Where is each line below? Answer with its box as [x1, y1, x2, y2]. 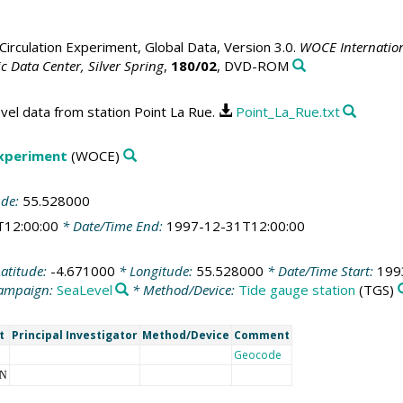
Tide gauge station [238, 280, 356, 299]
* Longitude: [114, 261, 196, 280]
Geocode [233, 347, 282, 363]
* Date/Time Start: [263, 261, 377, 280]
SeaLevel [56, 280, 112, 299]
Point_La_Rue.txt [235, 102, 340, 121]
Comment [233, 327, 290, 344]
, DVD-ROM [216, 57, 289, 76]
